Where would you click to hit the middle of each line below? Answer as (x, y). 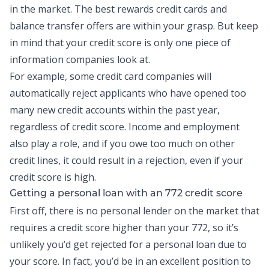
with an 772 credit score (183, 194)
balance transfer (47, 26)
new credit (60, 110)
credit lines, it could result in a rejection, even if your (126, 160)
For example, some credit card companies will (110, 76)
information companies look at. (80, 59)
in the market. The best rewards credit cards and (118, 9)
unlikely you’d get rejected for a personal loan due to (128, 244)
